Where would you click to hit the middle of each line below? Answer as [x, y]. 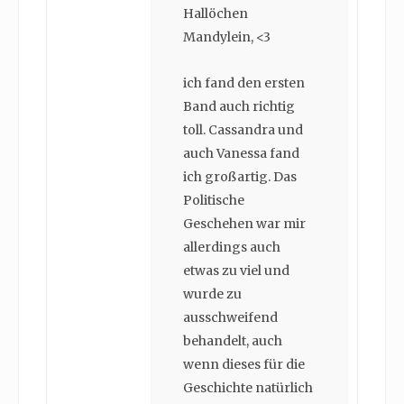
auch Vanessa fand [241, 154]
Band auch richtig [239, 107]
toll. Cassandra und [243, 130]
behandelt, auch [233, 341]
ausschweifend [230, 318]
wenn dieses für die [244, 365]
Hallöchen [216, 14]
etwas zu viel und [236, 271]
